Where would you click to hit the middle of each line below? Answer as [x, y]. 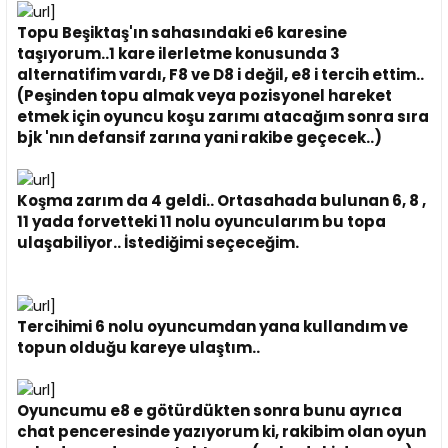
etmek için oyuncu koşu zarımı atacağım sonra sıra [223, 117]
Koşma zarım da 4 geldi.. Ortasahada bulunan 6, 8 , [221, 201]
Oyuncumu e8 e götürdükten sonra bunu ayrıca [209, 411]
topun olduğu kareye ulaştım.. [138, 348]
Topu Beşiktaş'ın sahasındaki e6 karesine [182, 33]
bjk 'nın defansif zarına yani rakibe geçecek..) [199, 138]
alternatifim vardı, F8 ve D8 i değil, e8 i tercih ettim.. [220, 75]
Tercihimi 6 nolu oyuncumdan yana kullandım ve [212, 327]
